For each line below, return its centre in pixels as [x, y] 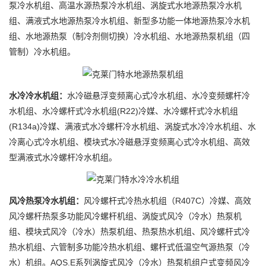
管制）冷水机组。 [42, 52]
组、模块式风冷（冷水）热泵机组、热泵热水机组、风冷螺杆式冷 [129, 232]
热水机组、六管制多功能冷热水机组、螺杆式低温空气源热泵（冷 [129, 247]
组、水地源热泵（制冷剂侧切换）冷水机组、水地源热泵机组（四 [129, 37]
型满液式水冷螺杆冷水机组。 [63, 157]
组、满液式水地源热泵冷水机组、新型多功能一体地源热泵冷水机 [129, 21]
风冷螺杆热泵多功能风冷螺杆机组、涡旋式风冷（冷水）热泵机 [125, 216]
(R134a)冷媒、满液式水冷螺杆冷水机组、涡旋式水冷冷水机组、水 [132, 126]
